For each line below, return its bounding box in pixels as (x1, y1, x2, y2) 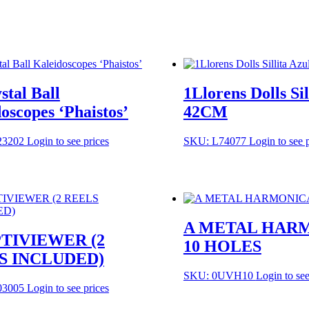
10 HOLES (183, 237, 261, 256)
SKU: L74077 (183, 134, 249, 147)
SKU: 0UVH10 (183, 270, 256, 282)
